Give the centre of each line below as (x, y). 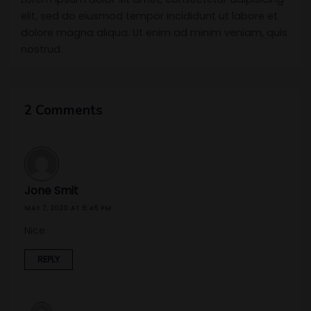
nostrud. (42, 50)
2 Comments (64, 111)
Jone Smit (51, 191)
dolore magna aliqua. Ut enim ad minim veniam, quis (154, 33)
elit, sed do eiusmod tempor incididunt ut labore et (149, 16)
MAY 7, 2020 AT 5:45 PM (68, 208)
